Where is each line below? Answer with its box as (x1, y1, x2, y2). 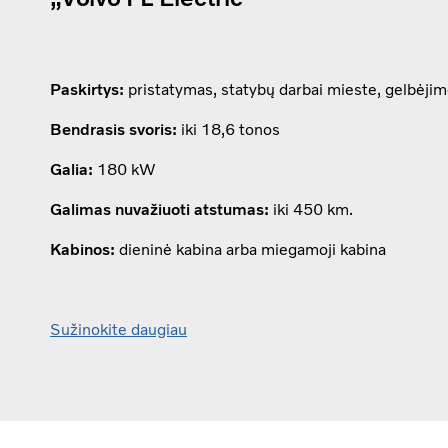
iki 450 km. (269, 199, 353, 219)
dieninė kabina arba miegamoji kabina (115, 239, 390, 259)
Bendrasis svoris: (50, 119, 177, 139)
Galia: (50, 159, 93, 179)
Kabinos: (50, 239, 115, 259)
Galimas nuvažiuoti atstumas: (50, 199, 269, 219)
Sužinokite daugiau (50, 319, 187, 339)
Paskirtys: (50, 79, 124, 99)
